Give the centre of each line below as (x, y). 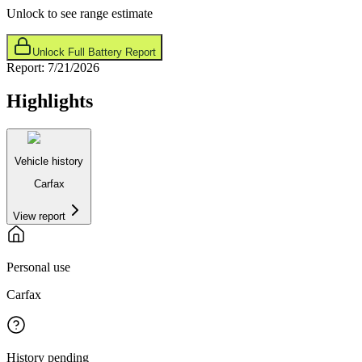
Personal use (38, 267)
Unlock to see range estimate (80, 13)
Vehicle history (49, 161)
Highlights (50, 101)
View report (39, 217)
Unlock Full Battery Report (94, 52)
